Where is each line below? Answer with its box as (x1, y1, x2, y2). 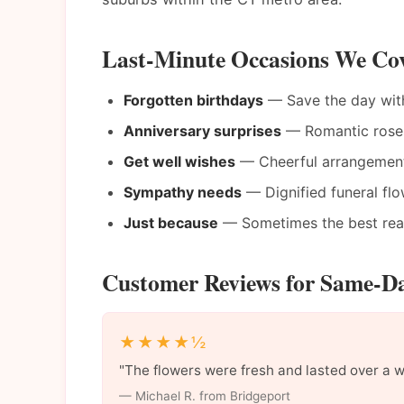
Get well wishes (124, 151, 235, 170)
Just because (124, 213, 218, 232)
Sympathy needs (124, 182, 242, 201)
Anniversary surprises (124, 121, 281, 140)
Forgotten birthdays (124, 90, 263, 109)
